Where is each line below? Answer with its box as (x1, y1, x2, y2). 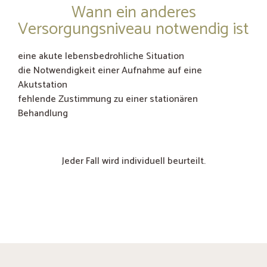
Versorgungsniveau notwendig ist (18, 15, 249, 43)
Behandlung (18, 105, 68, 122)
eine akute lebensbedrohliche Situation (18, 48, 184, 64)
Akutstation (18, 76, 67, 93)
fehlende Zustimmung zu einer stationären (18, 91, 198, 107)
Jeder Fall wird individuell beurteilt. (61, 153, 206, 170)
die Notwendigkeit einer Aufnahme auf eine (18, 62, 202, 79)
